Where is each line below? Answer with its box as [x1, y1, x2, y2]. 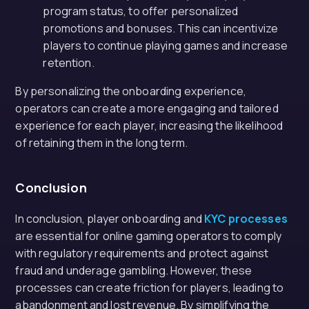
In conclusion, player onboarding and [15, 211, 205, 226]
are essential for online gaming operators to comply [15, 228, 281, 243]
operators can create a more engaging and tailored [15, 101, 279, 116]
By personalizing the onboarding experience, [15, 83, 246, 99]
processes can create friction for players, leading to [15, 280, 284, 295]
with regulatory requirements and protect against [15, 246, 269, 261]
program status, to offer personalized [43, 3, 239, 19]
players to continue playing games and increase [43, 38, 288, 53]
